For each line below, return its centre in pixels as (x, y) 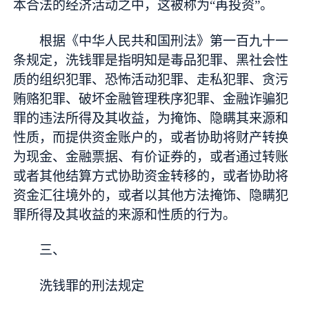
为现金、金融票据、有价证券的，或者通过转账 (151, 157)
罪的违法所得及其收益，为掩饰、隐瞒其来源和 (151, 118)
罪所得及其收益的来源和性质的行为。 (125, 215)
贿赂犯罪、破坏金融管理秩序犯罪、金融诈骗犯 (151, 99)
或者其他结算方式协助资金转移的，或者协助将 (151, 176)
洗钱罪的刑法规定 (92, 286)
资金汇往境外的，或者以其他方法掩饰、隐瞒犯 (151, 195)
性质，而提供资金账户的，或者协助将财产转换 (151, 137)
